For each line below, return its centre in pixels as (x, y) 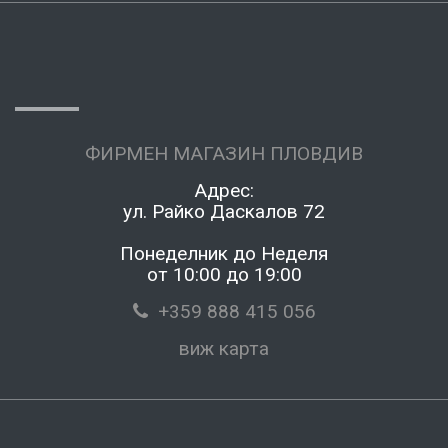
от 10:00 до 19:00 (224, 274)
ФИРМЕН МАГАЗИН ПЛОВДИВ (224, 153)
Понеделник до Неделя (224, 253)
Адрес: (224, 190)
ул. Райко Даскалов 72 (224, 211)
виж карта (224, 348)
